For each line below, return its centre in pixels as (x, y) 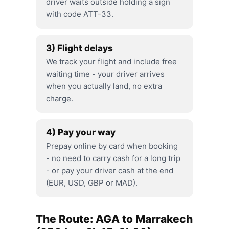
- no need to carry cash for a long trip (113, 158)
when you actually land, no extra (104, 86)
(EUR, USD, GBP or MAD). (92, 183)
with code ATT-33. (80, 14)
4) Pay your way (81, 132)
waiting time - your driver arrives (105, 74)
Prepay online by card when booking (112, 146)
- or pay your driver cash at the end (110, 170)
